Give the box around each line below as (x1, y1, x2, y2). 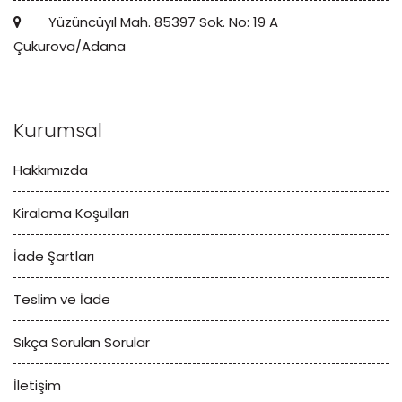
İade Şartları (13, 247, 94, 267)
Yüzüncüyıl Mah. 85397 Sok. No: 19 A (45, 13, 278, 32)
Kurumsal (13, 118, 102, 144)
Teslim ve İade (13, 290, 110, 310)
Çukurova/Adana (13, 37, 126, 57)
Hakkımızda (13, 161, 88, 180)
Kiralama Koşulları (13, 204, 129, 223)
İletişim (13, 376, 61, 396)
